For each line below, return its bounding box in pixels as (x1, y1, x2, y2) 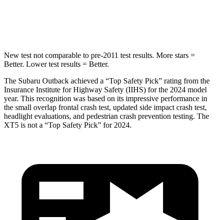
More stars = (154, 51, 195, 59)
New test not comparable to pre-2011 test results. (4, 51, 154, 59)
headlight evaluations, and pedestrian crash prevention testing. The (4, 111, 209, 120)
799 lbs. (144, 20, 166, 27)
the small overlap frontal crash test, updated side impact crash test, (4, 103, 207, 111)
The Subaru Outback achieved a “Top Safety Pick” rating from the (4, 76, 210, 85)
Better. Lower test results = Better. (4, 59, 109, 68)
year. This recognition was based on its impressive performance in (4, 94, 207, 103)
